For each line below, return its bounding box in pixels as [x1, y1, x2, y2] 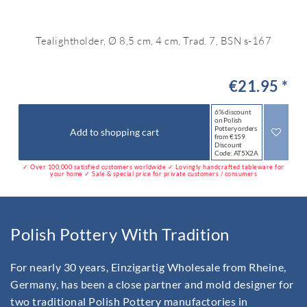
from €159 [214, 132, 246, 140]
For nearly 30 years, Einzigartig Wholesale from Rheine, [10, 260, 286, 274]
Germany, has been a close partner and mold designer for [10, 278, 294, 291]
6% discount [214, 107, 251, 116]
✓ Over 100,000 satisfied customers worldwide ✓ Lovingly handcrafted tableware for [23, 162, 284, 171]
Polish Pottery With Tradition [10, 224, 230, 244]
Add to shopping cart [69, 126, 159, 138]
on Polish [214, 115, 243, 124]
